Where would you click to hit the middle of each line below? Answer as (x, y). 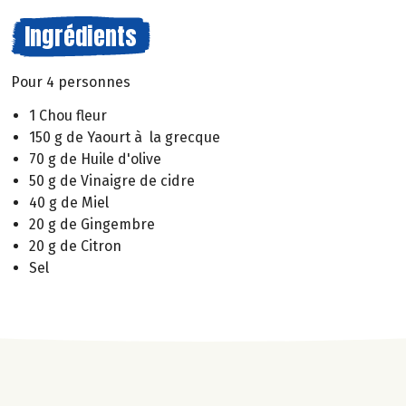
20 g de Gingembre (92, 224)
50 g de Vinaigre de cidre (112, 180)
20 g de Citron (75, 246)
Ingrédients (81, 36)
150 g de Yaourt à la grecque (125, 137)
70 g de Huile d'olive (95, 159)
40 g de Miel (69, 202)
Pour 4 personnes (71, 82)
